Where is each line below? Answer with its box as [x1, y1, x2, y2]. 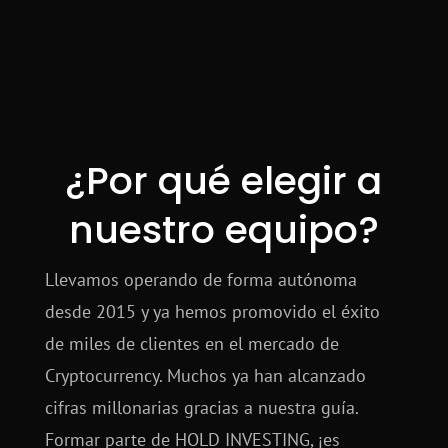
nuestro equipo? [68, 203, 379, 257]
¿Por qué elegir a [65, 154, 383, 208]
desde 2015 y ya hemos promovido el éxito [44, 300, 380, 324]
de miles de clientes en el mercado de [44, 332, 339, 356]
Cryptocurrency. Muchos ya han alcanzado [44, 364, 366, 388]
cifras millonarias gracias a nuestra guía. [44, 396, 358, 420]
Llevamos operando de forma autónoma [44, 268, 357, 292]
